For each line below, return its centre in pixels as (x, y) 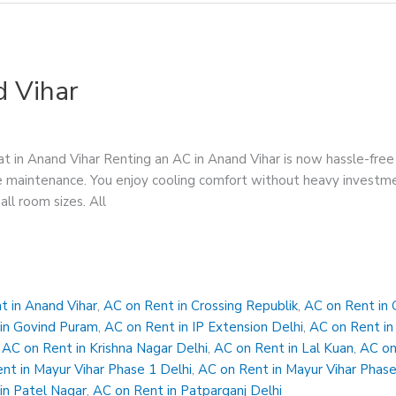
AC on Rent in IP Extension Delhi (204, 327)
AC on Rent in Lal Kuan (284, 349)
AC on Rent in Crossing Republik (201, 306)
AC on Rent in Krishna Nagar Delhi (105, 349)
